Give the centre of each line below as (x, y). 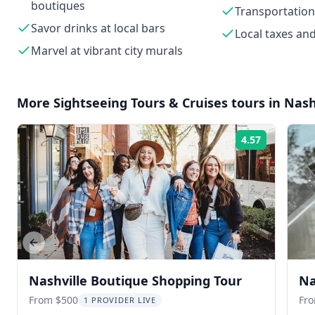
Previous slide (65, 248)
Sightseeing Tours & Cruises (141, 103)
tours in (256, 103)
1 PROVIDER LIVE (120, 300)
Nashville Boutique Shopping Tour (135, 281)
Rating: (282, 144)
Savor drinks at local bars (98, 28)
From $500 (53, 300)
